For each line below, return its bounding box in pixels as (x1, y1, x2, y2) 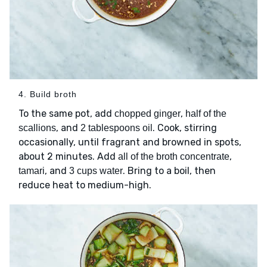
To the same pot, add (18, 107, 114, 119)
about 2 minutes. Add (18, 150, 118, 162)
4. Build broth (18, 89, 77, 99)
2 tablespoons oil (80, 122, 153, 133)
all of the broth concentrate (118, 151, 229, 162)
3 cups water (69, 165, 123, 176)
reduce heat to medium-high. (18, 179, 151, 191)
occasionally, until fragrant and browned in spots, (18, 136, 241, 148)
